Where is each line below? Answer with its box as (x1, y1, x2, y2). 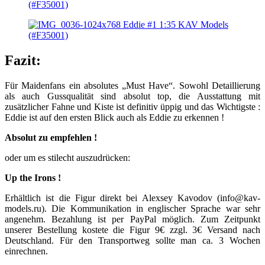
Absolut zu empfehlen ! (5, 132, 97, 143)
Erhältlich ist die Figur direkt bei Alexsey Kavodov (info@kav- (5, 193, 260, 203)
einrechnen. (5, 246, 48, 257)
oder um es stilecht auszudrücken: (5, 153, 130, 163)
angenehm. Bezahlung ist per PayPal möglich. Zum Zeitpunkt (5, 214, 260, 225)
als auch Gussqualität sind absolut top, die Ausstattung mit (5, 91, 260, 102)
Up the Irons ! (5, 173, 61, 183)
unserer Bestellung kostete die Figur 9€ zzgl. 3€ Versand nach (5, 225, 260, 235)
